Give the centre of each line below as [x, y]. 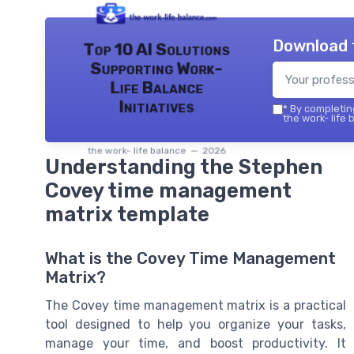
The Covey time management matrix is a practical [196, 306]
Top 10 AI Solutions [156, 49]
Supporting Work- [156, 68]
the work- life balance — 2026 [156, 151]
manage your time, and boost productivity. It [196, 344]
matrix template [127, 215]
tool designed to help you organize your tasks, [196, 325]
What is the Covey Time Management [190, 259]
